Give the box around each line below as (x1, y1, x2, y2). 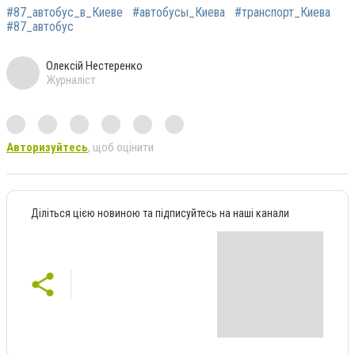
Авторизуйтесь (6, 140, 88, 155)
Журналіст (46, 73, 96, 88)
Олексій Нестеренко (46, 59, 143, 74)
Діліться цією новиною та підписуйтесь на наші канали (31, 207, 289, 220)
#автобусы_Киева (132, 5, 225, 21)
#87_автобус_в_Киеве (6, 5, 123, 21)
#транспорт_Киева (235, 5, 330, 21)
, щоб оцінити (88, 140, 154, 155)
